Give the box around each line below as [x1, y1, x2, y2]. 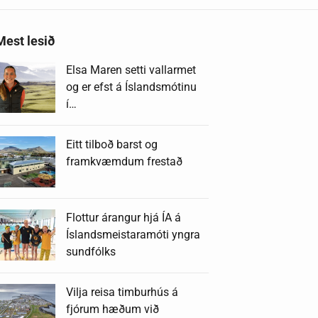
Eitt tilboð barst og [66, 137, 158, 151]
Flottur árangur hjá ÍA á [66, 210, 182, 224]
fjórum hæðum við [66, 302, 160, 316]
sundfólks [66, 244, 116, 258]
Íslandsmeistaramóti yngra [66, 227, 201, 241]
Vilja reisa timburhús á [66, 285, 179, 299]
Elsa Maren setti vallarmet [66, 63, 197, 77]
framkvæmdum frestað [66, 154, 183, 168]
